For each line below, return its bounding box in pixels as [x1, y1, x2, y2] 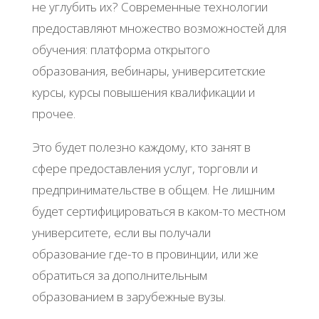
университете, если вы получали [31, 224, 211, 241]
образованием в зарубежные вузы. [31, 288, 226, 305]
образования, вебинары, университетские [31, 63, 266, 80]
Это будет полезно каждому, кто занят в [31, 139, 251, 156]
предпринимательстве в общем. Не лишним [31, 182, 275, 199]
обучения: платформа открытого [31, 41, 210, 58]
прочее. [31, 105, 75, 122]
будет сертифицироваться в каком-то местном [31, 203, 286, 220]
